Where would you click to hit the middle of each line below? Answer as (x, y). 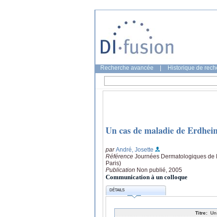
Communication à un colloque (147, 177)
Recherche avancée (127, 68)
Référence (120, 156)
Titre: (201, 213)
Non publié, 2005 (159, 170)
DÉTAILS (117, 190)
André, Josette (135, 149)
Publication (121, 170)
